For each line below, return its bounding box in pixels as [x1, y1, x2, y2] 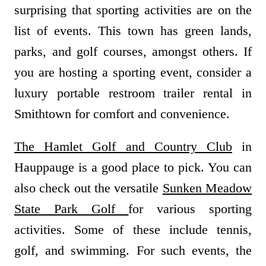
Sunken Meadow [162, 180, 252, 196]
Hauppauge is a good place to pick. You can [14, 160, 252, 175]
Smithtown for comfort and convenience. [14, 106, 230, 122]
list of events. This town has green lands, [14, 23, 252, 39]
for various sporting [128, 201, 252, 217]
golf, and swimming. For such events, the [14, 243, 252, 258]
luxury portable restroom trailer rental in [14, 85, 252, 101]
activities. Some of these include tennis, [14, 222, 252, 237]
